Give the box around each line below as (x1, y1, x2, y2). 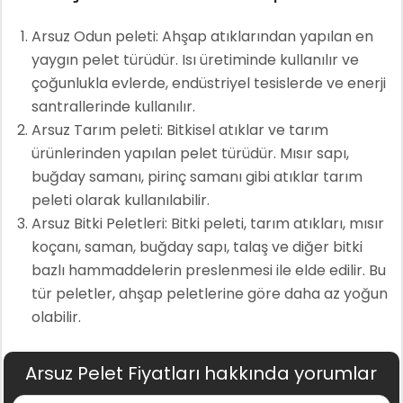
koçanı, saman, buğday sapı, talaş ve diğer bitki (31, 236, 363, 257)
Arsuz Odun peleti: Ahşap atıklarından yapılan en (31, 25, 373, 47)
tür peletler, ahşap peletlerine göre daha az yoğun (31, 282, 388, 304)
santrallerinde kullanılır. (31, 95, 195, 117)
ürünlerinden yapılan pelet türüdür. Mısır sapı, (31, 142, 349, 164)
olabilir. (31, 306, 81, 327)
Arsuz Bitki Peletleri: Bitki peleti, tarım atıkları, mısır (31, 212, 384, 234)
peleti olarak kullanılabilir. (31, 189, 210, 210)
